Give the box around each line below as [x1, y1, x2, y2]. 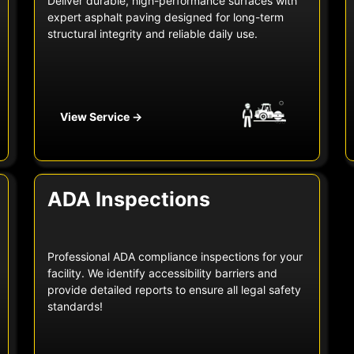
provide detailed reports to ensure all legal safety [47, 283, 301, 297]
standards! [47, 299, 103, 314]
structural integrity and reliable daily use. [47, 27, 258, 41]
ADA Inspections [47, 187, 210, 212]
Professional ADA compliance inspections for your [47, 250, 303, 264]
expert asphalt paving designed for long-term [47, 10, 284, 24]
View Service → [59, 110, 142, 124]
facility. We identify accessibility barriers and [47, 266, 277, 281]
